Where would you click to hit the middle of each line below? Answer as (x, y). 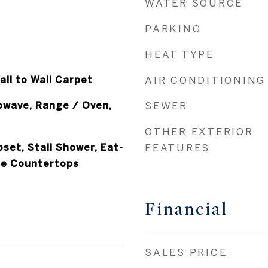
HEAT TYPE (179, 54)
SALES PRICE (186, 252)
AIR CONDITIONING (205, 80)
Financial (186, 209)
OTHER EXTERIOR (199, 131)
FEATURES (177, 147)
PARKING (173, 28)
